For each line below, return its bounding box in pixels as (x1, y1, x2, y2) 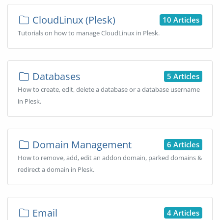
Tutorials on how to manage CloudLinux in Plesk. (18, 28, 160, 37)
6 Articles (167, 139, 199, 149)
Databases (30, 70, 81, 83)
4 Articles (167, 207, 199, 218)
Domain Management (30, 138, 132, 151)
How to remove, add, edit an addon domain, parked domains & (18, 153, 202, 162)
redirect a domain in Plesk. (18, 165, 94, 174)
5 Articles (167, 71, 199, 81)
